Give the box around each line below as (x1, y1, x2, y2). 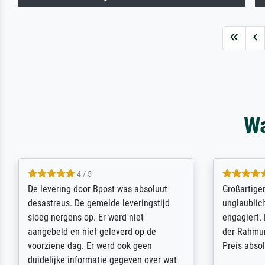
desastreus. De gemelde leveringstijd (28, 197, 170, 209)
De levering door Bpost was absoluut (28, 183, 168, 195)
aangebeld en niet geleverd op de (28, 225, 157, 237)
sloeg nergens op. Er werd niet (28, 211, 144, 223)
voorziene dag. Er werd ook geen (28, 240, 153, 251)
